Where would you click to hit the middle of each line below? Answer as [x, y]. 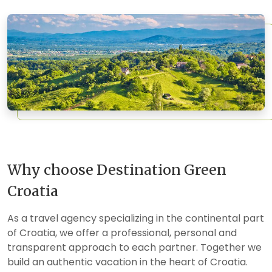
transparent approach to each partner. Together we [134, 247]
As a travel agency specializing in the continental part [136, 218]
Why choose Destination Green [117, 170]
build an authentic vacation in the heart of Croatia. [127, 262]
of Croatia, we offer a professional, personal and [122, 233]
